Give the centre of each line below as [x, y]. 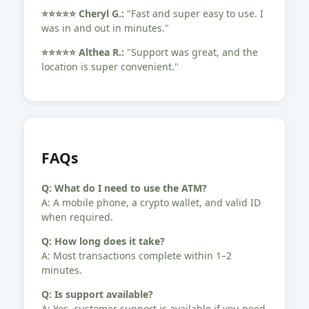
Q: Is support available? [97, 295]
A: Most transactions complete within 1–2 [137, 256]
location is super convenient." [110, 67]
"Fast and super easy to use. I [194, 14]
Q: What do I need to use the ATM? [124, 188]
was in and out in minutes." [105, 28]
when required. [77, 217]
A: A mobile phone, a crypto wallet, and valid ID [151, 203]
